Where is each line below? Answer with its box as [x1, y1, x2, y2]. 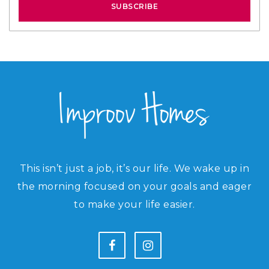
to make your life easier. [74, 198, 195, 210]
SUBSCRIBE [110, 2, 159, 11]
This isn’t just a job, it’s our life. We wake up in [19, 162, 250, 174]
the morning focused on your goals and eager [17, 180, 252, 192]
